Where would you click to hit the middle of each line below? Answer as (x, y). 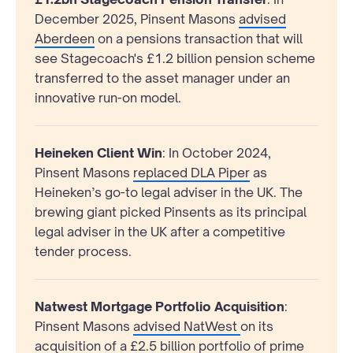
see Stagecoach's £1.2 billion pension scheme (175, 58)
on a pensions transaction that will (199, 38)
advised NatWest (187, 326)
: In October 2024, (217, 152)
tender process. (83, 251)
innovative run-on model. (108, 97)
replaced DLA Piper (191, 172)
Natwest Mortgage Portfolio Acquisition (160, 306)
